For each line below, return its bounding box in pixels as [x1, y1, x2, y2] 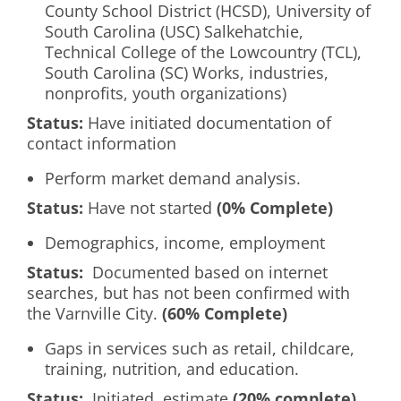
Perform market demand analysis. [45, 166, 301, 189]
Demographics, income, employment [45, 231, 325, 253]
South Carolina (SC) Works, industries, [45, 61, 328, 83]
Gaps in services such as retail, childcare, [45, 337, 354, 359]
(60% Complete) [162, 302, 287, 324]
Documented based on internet [83, 260, 328, 283]
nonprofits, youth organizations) [45, 81, 286, 104]
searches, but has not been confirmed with [27, 281, 350, 303]
